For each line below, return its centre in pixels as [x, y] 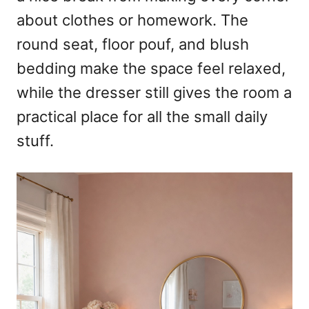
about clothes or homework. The [132, 20]
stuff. [35, 141]
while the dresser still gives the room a [154, 93]
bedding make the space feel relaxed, [151, 69]
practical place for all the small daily [142, 117]
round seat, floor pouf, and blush [133, 44]
